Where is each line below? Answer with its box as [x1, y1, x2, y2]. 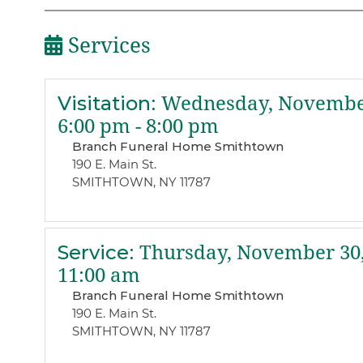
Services [62, 33, 151, 58]
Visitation [57, 91, 151, 115]
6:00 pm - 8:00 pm [57, 114, 219, 138]
